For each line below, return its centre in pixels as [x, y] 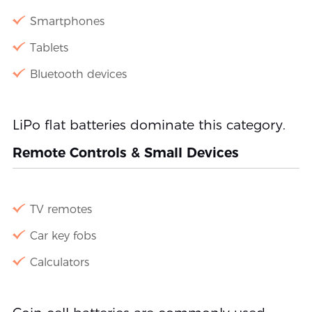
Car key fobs [63, 235]
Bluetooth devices [78, 74]
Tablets [49, 47]
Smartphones [67, 21]
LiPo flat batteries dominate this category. [149, 125]
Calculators [59, 262]
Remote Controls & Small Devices [125, 153]
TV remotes [61, 209]
